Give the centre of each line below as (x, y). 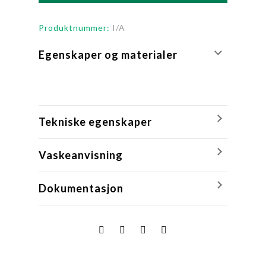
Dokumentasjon (81, 188)
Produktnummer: (75, 27)
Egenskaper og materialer (108, 54)
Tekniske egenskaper (95, 121)
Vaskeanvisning (81, 155)
